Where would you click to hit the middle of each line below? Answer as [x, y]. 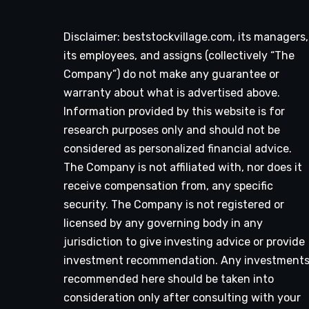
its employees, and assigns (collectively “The [179, 55]
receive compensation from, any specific [168, 186]
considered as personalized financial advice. [178, 148]
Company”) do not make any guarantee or [171, 74]
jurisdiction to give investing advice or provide [184, 241]
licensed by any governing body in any [163, 223]
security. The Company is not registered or [174, 204]
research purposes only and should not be [172, 130]
